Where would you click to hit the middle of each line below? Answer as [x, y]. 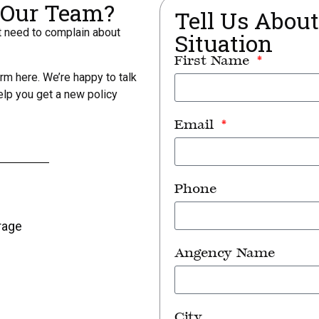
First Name [214, 62]
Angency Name [225, 254]
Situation [224, 43]
